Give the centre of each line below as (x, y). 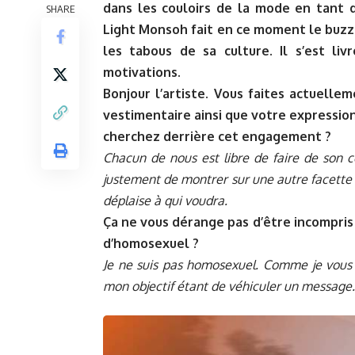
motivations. (142, 73)
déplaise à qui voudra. (165, 201)
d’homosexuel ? (151, 244)
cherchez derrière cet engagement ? (217, 137)
